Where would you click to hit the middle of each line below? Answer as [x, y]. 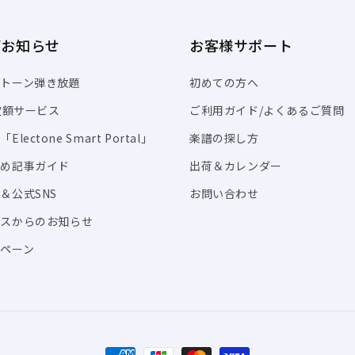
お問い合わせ [224, 193]
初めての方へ [224, 82]
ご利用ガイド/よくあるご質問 [267, 110]
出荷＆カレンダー [236, 165]
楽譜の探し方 [224, 137]
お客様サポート [241, 45]
